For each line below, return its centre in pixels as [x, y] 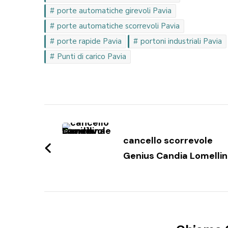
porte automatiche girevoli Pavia [114, 11]
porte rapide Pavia [89, 41]
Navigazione [98, 115]
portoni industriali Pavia [181, 41]
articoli [75, 137]
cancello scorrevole [168, 141]
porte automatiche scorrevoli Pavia [118, 26]
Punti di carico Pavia [92, 57]
